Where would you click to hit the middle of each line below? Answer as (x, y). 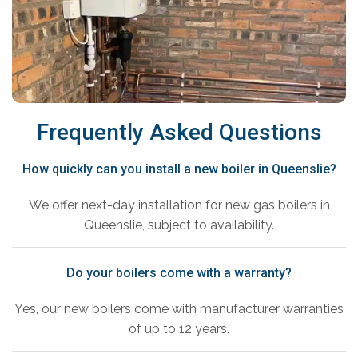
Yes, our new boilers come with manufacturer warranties (179, 309)
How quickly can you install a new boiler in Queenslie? (179, 169)
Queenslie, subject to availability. (179, 225)
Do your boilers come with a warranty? (179, 273)
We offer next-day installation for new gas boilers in (179, 205)
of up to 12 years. (179, 329)
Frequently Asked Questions (179, 133)
